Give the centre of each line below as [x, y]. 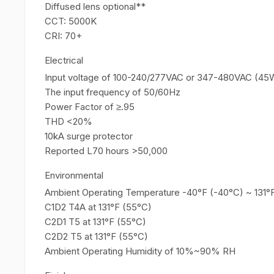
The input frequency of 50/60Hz [113, 92]
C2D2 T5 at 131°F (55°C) [96, 236]
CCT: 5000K [71, 21]
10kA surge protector [89, 136]
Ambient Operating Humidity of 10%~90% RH [140, 251]
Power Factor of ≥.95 [90, 107]
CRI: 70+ [63, 36]
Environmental [74, 175]
